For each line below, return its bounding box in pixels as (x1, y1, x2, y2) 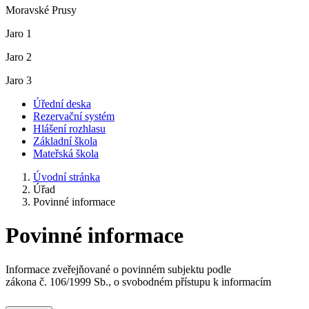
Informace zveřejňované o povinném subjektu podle (6, 263, 231, 275)
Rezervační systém (33, 110, 114, 122)
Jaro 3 (6, 74, 32, 86)
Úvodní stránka (33, 171, 100, 183)
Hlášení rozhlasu (33, 123, 106, 134)
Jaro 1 (6, 28, 32, 39)
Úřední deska (33, 98, 91, 110)
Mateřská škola (33, 148, 99, 159)
